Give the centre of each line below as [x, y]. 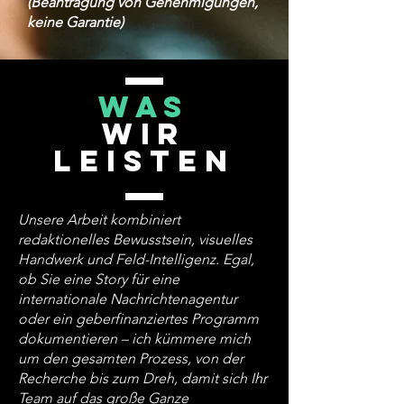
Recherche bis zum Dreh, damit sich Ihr [142, 378]
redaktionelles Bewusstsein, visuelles [135, 239]
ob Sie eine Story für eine [99, 279]
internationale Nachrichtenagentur [128, 299]
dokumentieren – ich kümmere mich [134, 339]
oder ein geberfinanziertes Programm [138, 319]
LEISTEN [144, 161]
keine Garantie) [75, 22]
